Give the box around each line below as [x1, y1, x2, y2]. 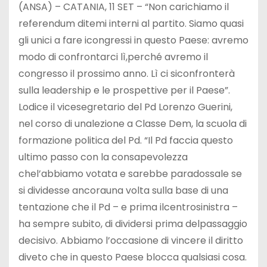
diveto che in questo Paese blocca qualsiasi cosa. [18, 250, 247, 264]
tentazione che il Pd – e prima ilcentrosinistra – [18, 200, 238, 214]
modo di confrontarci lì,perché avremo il [18, 49, 208, 64]
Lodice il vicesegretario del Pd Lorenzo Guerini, [18, 100, 232, 114]
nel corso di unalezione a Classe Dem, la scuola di [18, 116, 247, 131]
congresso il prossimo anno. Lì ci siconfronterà [18, 66, 235, 80]
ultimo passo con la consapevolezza [18, 150, 188, 164]
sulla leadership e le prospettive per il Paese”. [18, 83, 230, 97]
